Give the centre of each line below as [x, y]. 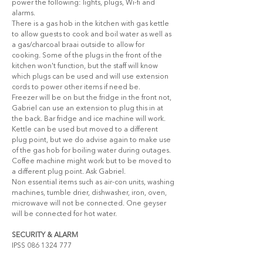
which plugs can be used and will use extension [91, 77]
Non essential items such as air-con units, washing [94, 183]
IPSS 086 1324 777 [43, 246]
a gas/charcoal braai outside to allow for [79, 45]
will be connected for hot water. [64, 214]
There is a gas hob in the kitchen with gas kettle [91, 24]
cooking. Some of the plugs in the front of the [88, 56]
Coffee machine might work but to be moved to [92, 161]
